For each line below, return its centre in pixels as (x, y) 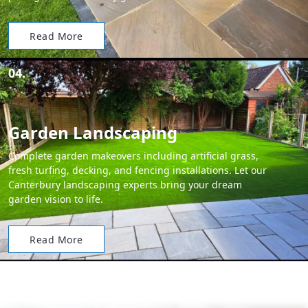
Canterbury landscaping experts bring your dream (125, 185)
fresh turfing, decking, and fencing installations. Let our (137, 170)
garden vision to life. (56, 199)
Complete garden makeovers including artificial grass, (133, 156)
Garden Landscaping (93, 132)
